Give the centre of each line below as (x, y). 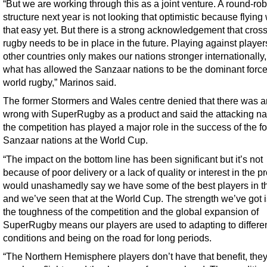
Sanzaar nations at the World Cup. (75, 140)
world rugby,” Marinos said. (60, 83)
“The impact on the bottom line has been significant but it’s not (133, 159)
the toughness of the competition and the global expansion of (131, 211)
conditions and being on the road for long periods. (107, 237)
